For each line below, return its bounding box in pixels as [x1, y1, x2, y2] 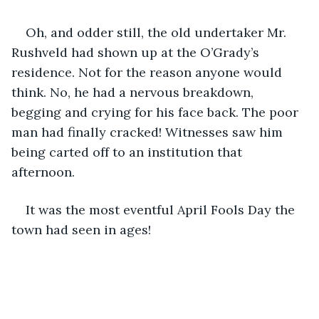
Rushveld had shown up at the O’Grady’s [11, 43, 263, 61]
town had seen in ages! [11, 221, 151, 238]
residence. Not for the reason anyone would [11, 63, 286, 80]
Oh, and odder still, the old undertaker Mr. [26, 23, 290, 41]
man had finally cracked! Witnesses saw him [11, 123, 286, 140]
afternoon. [11, 163, 78, 180]
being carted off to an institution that [11, 143, 246, 160]
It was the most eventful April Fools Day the [26, 201, 298, 218]
